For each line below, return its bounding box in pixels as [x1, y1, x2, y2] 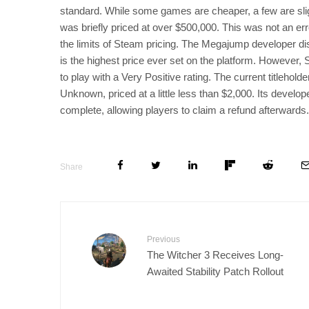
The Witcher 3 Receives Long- [147, 248, 283, 260]
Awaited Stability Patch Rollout [147, 265, 283, 277]
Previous [147, 235, 180, 244]
